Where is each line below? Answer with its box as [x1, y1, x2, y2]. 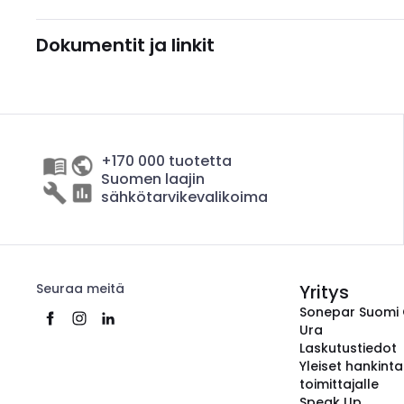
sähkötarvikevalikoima [101, 187, 268, 207]
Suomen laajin [101, 169, 205, 189]
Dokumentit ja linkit [36, 32, 215, 58]
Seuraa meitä [36, 280, 124, 298]
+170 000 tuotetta [101, 151, 232, 171]
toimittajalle [299, 375, 379, 393]
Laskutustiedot [299, 339, 397, 357]
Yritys [299, 280, 349, 305]
